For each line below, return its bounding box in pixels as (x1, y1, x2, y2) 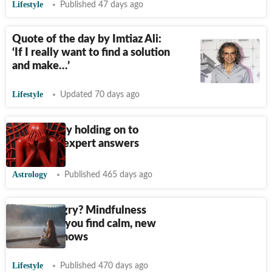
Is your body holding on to (12, 125, 138, 136)
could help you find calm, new (12, 219, 156, 229)
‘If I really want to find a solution (12, 47, 170, 58)
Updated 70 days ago (60, 90, 140, 99)
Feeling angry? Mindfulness (12, 205, 146, 216)
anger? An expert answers (12, 138, 139, 149)
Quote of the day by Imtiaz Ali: (12, 34, 161, 45)
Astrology (12, 170, 47, 179)
